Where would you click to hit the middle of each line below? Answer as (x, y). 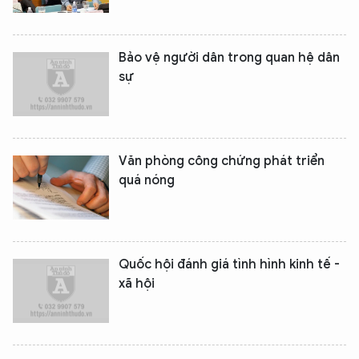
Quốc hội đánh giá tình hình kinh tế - (229, 264)
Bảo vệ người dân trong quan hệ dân (229, 58)
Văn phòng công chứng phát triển (222, 161)
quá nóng (147, 180)
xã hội (137, 284)
